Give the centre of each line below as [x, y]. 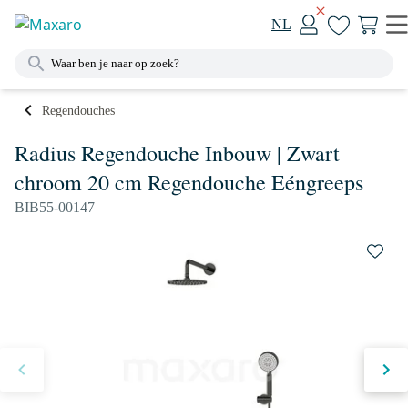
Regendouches [78, 110]
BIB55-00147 [55, 207]
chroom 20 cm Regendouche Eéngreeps [189, 182]
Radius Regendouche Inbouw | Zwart [177, 153]
